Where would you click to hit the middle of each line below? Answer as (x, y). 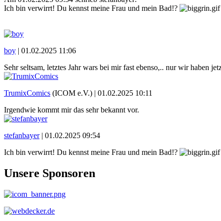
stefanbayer (22, 135)
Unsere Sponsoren (50, 173)
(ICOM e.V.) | (74, 93)
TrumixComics (27, 93)
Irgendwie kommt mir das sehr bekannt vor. (72, 110)
